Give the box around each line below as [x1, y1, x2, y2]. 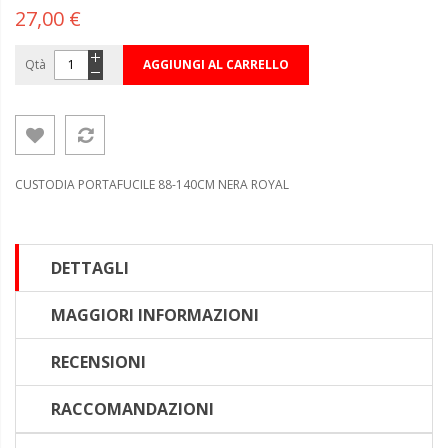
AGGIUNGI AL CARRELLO [143, 55, 289, 73]
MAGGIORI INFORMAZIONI [51, 303, 259, 326]
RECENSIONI [51, 350, 146, 373]
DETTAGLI [51, 256, 129, 279]
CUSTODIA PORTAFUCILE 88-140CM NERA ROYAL [15, 175, 289, 193]
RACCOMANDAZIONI [51, 397, 214, 420]
